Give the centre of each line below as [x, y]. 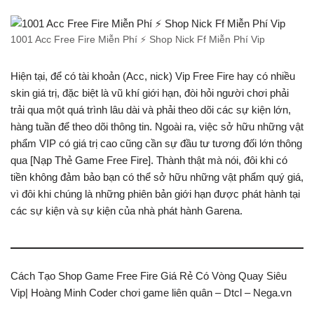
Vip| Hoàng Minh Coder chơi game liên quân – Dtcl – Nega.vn [151, 293]
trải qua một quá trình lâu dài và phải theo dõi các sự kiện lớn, [151, 110]
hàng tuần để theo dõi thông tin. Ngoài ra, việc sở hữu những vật [157, 127]
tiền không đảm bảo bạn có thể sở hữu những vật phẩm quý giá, [157, 177]
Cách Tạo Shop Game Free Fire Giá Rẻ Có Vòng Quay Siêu [149, 276]
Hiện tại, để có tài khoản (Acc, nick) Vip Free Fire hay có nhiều [153, 76]
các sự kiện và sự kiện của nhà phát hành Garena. [127, 211]
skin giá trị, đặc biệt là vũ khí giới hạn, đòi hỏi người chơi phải [150, 93]
